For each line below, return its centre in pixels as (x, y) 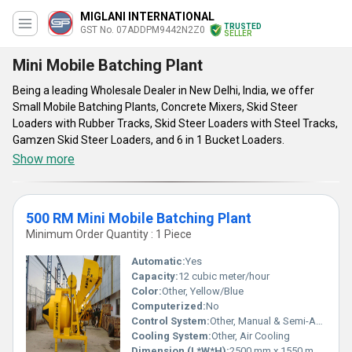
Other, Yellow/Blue (203, 291)
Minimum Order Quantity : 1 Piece (109, 234)
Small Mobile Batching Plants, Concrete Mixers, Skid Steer (155, 107)
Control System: (170, 321)
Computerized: (169, 306)
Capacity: (155, 276)
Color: (147, 291)
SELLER (238, 33)
